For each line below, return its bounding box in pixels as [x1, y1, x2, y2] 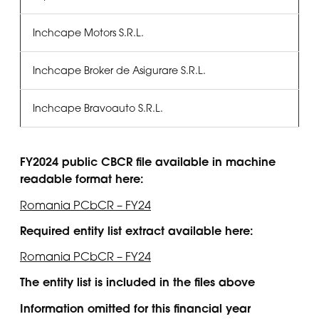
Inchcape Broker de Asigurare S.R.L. [32, 64, 206, 77]
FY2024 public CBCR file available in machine [20, 154, 276, 170]
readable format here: [20, 171, 144, 187]
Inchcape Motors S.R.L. [32, 26, 144, 39]
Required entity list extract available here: [20, 222, 253, 239]
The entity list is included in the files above [20, 274, 255, 291]
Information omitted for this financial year [20, 300, 251, 316]
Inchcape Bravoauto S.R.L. [32, 102, 163, 115]
